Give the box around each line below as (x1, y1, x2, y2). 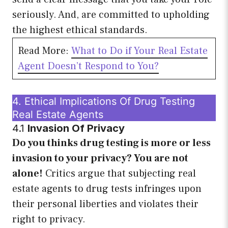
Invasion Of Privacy (27, 122, 125, 135)
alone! (12, 167, 43, 181)
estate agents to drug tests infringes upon (12, 182, 202, 196)
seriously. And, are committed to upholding (12, 8, 210, 22)
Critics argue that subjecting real (43, 167, 196, 181)
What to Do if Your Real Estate (71, 44, 208, 58)
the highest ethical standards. (12, 23, 148, 37)
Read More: (18, 44, 71, 58)
